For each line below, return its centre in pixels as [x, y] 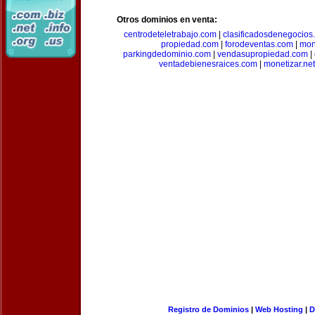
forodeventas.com [259, 44]
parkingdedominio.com [167, 54]
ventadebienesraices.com [208, 64]
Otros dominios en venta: [167, 20]
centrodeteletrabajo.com [170, 34]
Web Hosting [279, 309]
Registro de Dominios [208, 309]
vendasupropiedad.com [262, 54]
